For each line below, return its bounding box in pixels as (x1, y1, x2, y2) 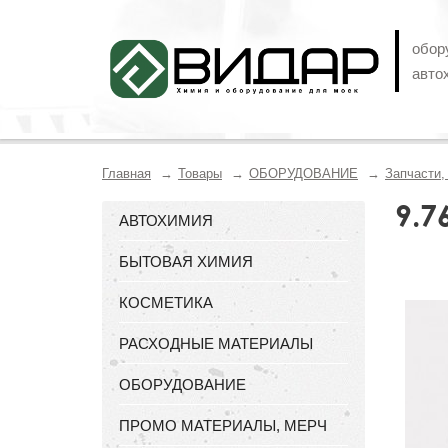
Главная (102, 166, 151, 181)
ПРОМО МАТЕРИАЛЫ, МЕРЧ (119, 417, 327, 434)
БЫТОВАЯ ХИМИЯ (119, 253, 253, 270)
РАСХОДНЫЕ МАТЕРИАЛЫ (119, 335, 313, 352)
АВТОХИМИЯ (119, 212, 213, 229)
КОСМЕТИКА (119, 294, 213, 311)
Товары (178, 166, 222, 181)
